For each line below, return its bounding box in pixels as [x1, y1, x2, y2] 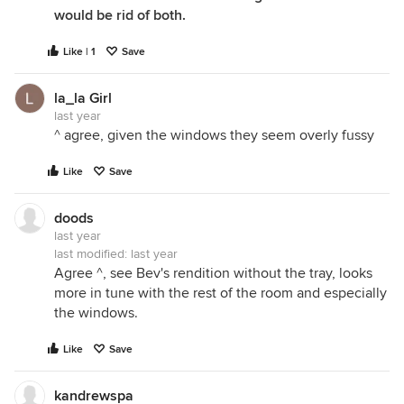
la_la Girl [54, 88, 112, 107]
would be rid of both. [54, 5, 186, 24]
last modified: [54, 245, 131, 262]
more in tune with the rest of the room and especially [54, 283, 387, 302]
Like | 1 [63, 44, 96, 59]
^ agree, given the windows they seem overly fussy [54, 125, 374, 144]
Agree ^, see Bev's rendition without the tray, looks [54, 263, 372, 282]
